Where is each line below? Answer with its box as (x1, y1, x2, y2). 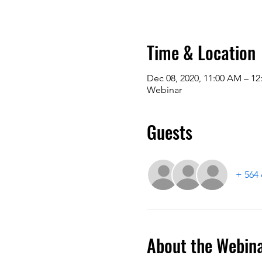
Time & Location (146, 39, 256, 65)
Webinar (146, 84, 182, 95)
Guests (146, 119, 192, 145)
